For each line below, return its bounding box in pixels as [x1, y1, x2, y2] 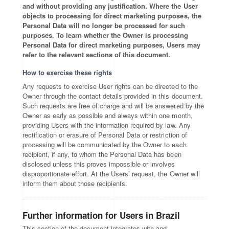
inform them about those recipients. [22, 178, 128, 188]
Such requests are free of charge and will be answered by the [22, 101, 204, 110]
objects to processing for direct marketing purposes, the [22, 11, 201, 20]
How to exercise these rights [22, 67, 112, 77]
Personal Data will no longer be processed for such [22, 20, 186, 30]
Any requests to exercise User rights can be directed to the [22, 81, 198, 91]
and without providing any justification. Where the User [22, 1, 198, 11]
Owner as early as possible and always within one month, [22, 110, 193, 120]
